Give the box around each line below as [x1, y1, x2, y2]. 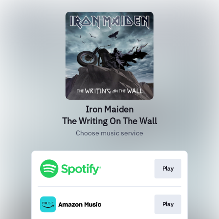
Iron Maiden [86, 104, 133, 115]
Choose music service [76, 129, 143, 137]
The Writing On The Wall [62, 115, 157, 127]
